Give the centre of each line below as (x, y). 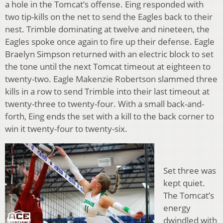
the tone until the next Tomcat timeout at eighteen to (108, 67)
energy (177, 208)
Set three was (190, 171)
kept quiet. (184, 183)
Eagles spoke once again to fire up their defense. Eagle (110, 42)
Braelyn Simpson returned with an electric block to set (109, 54)
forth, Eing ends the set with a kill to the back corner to (110, 116)
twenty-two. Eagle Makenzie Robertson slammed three (111, 79)
